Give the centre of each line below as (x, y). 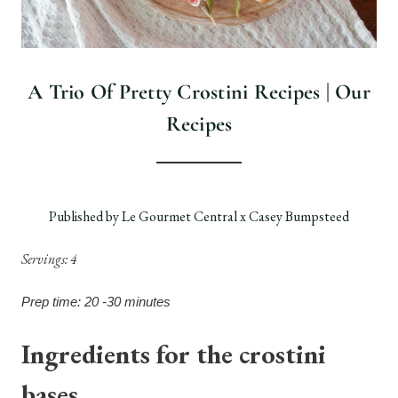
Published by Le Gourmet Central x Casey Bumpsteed (199, 216)
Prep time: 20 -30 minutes (96, 301)
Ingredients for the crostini (174, 354)
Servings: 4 (49, 259)
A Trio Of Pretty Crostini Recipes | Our (199, 92)
